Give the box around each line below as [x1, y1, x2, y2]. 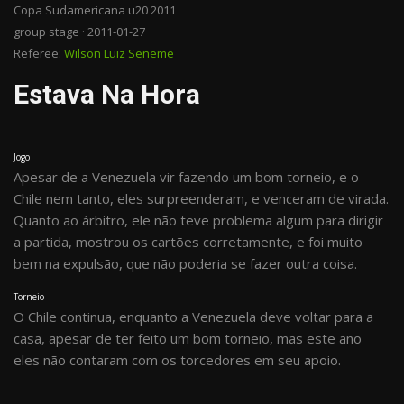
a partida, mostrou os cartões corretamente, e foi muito [14, 233, 363, 251]
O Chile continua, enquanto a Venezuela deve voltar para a [14, 308, 373, 326]
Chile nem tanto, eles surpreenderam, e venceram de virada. [14, 189, 389, 207]
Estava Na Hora [14, 78, 200, 110]
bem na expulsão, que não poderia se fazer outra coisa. [14, 254, 357, 272]
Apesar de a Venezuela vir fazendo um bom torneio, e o [14, 168, 359, 186]
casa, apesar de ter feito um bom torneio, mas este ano [14, 329, 362, 347]
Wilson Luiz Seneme [64, 45, 174, 61]
